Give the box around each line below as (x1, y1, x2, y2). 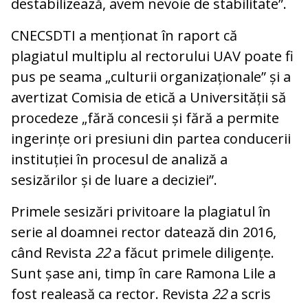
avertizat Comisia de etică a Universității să (11, 87, 286, 107)
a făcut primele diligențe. (110, 243, 274, 262)
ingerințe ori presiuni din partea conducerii (11, 129, 291, 148)
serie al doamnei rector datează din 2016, (11, 222, 276, 241)
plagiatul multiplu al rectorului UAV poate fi (11, 46, 294, 65)
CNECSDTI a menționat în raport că (11, 25, 237, 45)
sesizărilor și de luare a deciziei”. (11, 170, 217, 189)
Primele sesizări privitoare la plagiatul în (11, 201, 271, 221)
